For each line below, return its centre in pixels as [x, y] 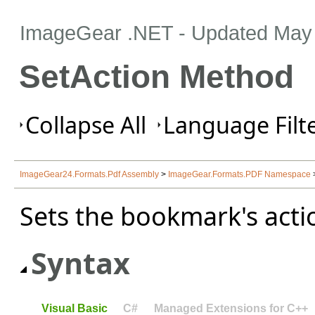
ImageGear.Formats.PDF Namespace [239, 175]
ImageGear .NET [96, 33]
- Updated [223, 33]
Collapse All [86, 125]
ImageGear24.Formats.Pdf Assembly [89, 175]
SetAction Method [156, 77]
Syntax [81, 263]
